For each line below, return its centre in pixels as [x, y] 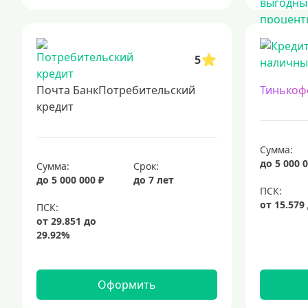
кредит [55, 107]
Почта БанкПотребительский [116, 90]
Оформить [126, 285]
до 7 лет [154, 180]
